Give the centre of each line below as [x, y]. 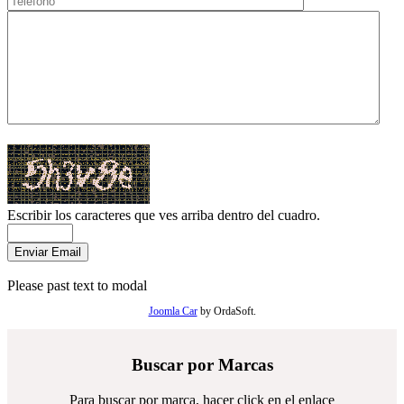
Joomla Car [173, 312]
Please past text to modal [77, 286]
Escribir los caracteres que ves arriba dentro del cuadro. [164, 216]
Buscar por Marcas [202, 364]
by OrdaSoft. [226, 312]
